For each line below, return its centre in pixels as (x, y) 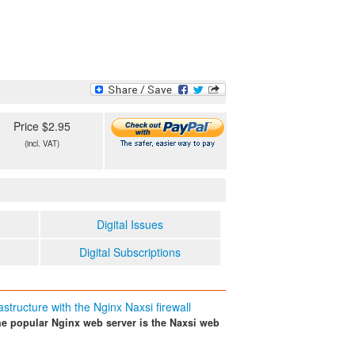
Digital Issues (130, 225)
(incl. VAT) (42, 143)
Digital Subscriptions (130, 252)
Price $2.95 (42, 126)
